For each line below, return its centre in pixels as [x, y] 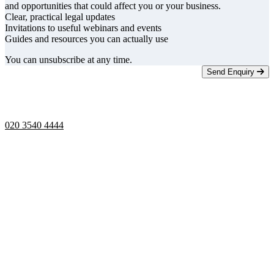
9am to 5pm [38, 105]
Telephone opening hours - [66, 94]
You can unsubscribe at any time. [68, 60]
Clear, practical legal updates [60, 17]
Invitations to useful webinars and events [83, 28]
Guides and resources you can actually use [87, 39]
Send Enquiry [232, 72]
